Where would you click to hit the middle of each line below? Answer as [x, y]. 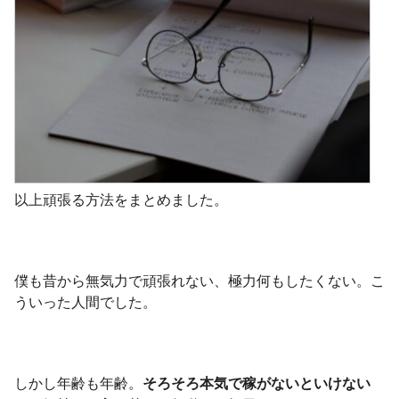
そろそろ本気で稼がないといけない [256, 384]
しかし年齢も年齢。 [78, 384]
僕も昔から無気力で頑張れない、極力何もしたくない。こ [199, 281]
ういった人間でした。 [85, 303]
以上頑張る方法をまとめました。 [121, 200]
